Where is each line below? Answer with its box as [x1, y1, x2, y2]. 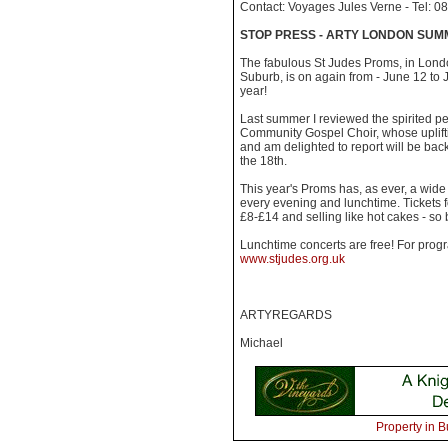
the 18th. [240, 154, 287, 168]
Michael [240, 336, 283, 350]
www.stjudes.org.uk [240, 252, 345, 266]
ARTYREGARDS [240, 308, 332, 322]
